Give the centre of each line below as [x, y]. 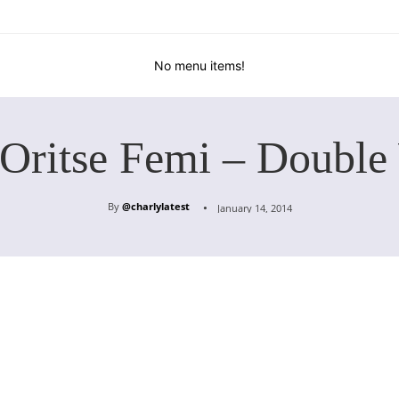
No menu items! [199, 66]
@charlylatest [155, 207]
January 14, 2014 [254, 208]
